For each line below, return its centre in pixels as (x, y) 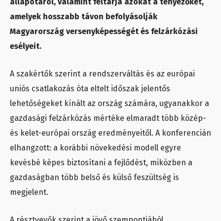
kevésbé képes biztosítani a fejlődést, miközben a (101, 162)
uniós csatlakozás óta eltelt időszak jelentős (90, 88)
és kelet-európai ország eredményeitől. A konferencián (110, 133)
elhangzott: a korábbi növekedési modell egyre (95, 147)
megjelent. (29, 192)
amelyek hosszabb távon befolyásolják (84, 16)
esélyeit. (26, 46)
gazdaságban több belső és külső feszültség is (94, 177)
